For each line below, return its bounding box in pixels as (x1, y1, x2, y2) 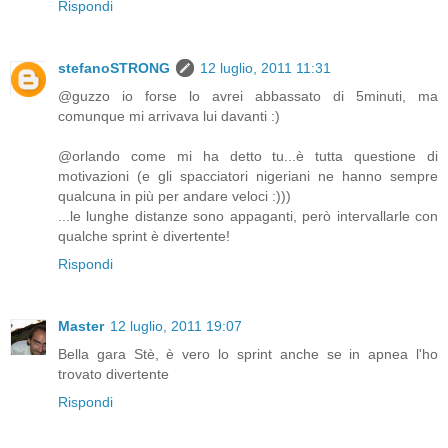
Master (58, 318, 104, 335)
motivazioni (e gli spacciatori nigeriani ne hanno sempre (58, 168, 438, 185)
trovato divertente (58, 366, 169, 383)
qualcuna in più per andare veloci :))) (58, 188, 291, 205)
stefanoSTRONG (58, 60, 170, 77)
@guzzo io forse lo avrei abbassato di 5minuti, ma (58, 88, 438, 105)
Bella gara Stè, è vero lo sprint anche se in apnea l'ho (58, 346, 438, 363)
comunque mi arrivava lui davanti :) (58, 108, 280, 125)
